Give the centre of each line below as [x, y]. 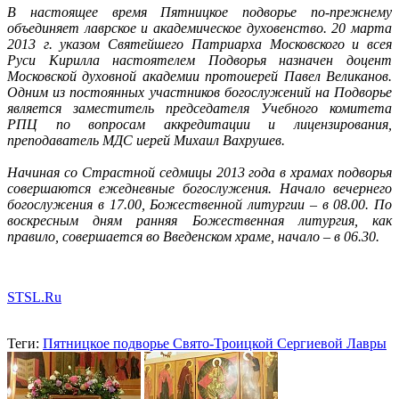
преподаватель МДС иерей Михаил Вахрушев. [146, 140]
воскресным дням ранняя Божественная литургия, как [199, 220]
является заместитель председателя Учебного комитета [199, 108]
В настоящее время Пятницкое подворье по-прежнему [199, 12]
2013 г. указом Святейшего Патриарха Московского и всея [199, 44]
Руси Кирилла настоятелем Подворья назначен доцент [199, 60]
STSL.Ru [34, 297]
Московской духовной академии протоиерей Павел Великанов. [199, 76]
